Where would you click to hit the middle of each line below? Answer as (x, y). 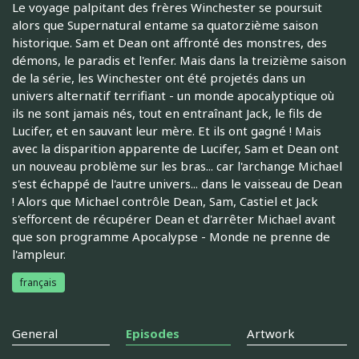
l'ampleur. (39, 254)
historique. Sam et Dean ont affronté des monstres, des (169, 43)
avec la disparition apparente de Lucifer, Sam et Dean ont (175, 149)
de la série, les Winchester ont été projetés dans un (159, 78)
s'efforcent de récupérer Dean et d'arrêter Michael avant (174, 219)
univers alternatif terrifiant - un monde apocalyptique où (173, 96)
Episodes (152, 334)
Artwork (271, 334)
